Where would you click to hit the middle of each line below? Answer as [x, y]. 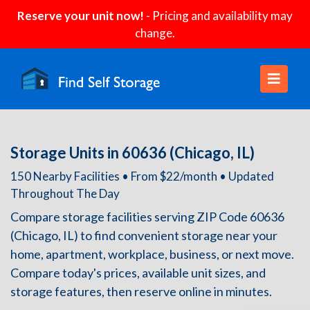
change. [155, 33]
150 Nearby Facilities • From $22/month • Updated [142, 176]
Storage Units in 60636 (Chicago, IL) [133, 153]
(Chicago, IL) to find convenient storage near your [144, 235]
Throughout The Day [65, 193]
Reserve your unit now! [81, 16]
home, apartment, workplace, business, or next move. [152, 254]
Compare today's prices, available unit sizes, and [138, 273]
